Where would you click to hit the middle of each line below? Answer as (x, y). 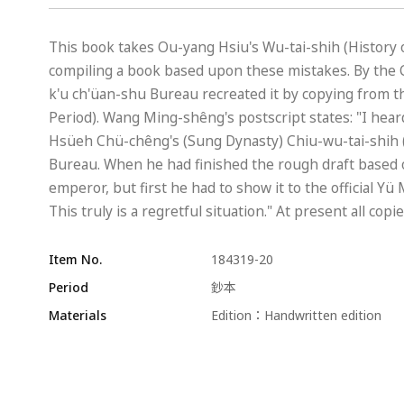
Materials (77, 315)
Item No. (75, 259)
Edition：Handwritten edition (296, 315)
